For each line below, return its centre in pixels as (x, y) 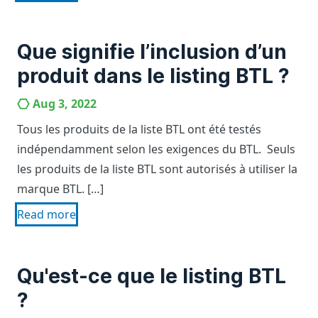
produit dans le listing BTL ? (153, 76)
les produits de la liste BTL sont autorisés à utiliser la (157, 169)
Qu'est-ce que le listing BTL (152, 276)
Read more (46, 214)
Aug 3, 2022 (65, 104)
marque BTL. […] (60, 189)
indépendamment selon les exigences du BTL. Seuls (156, 149)
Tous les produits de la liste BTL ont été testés (139, 129)
